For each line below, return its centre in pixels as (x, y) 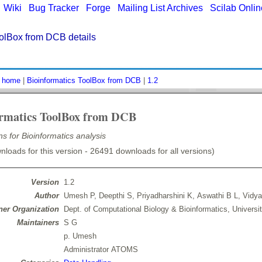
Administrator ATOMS (101, 250)
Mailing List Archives (160, 8)
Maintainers (38, 223)
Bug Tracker (54, 8)
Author (46, 196)
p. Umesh (80, 236)
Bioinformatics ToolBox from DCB (84, 80)
